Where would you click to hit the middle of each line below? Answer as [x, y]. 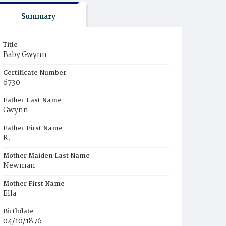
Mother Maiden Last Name [46, 156]
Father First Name [33, 128]
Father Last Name [32, 101]
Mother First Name [34, 184]
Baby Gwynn [25, 55]
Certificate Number [35, 73]
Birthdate [18, 212]
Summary [38, 17]
